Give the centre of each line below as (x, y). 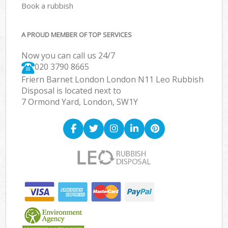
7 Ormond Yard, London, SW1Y (80, 102)
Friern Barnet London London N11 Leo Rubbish (113, 80)
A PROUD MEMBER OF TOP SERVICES (77, 35)
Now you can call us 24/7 (68, 56)
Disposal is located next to (72, 91)
